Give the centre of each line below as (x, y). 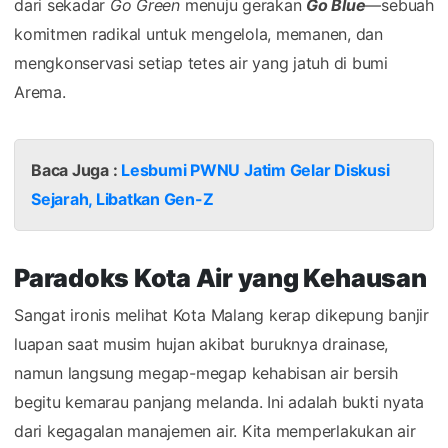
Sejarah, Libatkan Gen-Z (122, 198)
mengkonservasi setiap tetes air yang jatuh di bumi (201, 62)
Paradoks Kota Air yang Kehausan (220, 277)
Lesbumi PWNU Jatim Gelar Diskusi (255, 169)
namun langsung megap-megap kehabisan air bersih (206, 372)
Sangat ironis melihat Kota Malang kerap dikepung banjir (221, 314)
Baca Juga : (76, 169)
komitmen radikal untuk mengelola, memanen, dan (198, 33)
